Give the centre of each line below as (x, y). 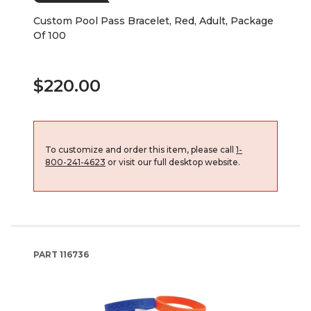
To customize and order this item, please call (141, 149)
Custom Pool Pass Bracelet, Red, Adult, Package (153, 20)
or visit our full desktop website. (173, 162)
